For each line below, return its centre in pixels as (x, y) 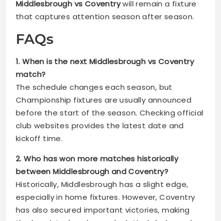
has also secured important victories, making (103, 210)
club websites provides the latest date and (100, 126)
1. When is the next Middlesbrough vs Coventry (105, 62)
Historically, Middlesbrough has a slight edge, (102, 184)
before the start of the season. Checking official (110, 113)
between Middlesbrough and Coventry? (92, 172)
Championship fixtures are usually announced (104, 100)
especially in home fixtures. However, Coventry (106, 197)
